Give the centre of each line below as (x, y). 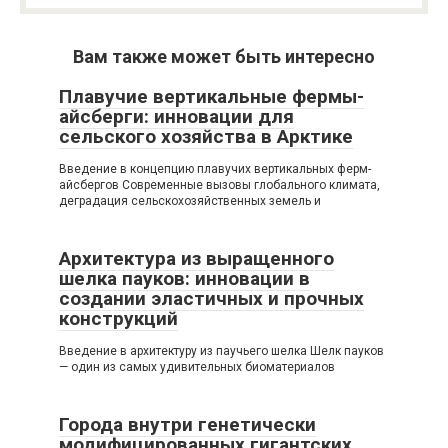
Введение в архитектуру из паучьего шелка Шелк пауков (221, 350)
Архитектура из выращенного (196, 258)
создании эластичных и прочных (211, 298)
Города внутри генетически (187, 424)
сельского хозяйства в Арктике (206, 136)
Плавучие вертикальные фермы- (211, 96)
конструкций (118, 318)
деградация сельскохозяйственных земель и (190, 200)
